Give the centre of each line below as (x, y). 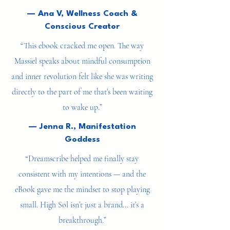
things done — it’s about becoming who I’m (82, 10)
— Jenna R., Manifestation (82, 158)
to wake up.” (82, 138)
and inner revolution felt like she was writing (82, 107)
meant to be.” (82, 25)
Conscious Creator (82, 57)
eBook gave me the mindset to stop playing (82, 220)
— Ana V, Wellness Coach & (82, 45)
